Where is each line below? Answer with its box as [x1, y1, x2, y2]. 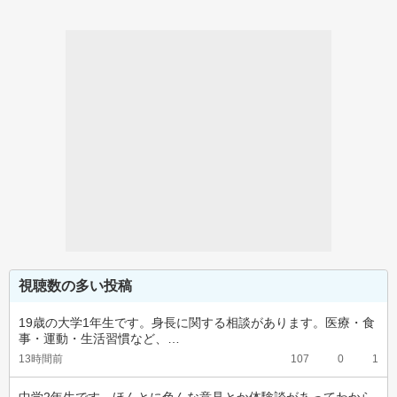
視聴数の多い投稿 [19, 278, 132, 293]
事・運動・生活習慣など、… [19, 331, 180, 346]
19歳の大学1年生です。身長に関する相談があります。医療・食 [19, 315, 375, 330]
